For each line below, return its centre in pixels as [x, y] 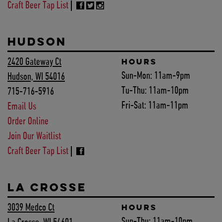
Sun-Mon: [137, 76]
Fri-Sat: [134, 106]
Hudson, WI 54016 [36, 77]
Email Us [22, 107]
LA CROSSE [47, 188]
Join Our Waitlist [34, 137]
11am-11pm [168, 106]
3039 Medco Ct [31, 208]
